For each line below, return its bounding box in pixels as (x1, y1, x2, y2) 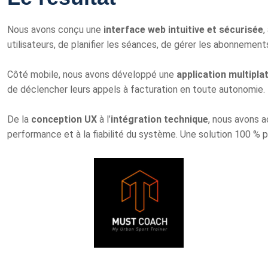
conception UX (31, 114, 97, 125)
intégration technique (111, 114, 208, 125)
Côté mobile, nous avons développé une (7, 69, 176, 80)
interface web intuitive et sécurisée (103, 24, 263, 35)
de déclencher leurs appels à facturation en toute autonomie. (7, 84, 265, 95)
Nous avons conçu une (7, 24, 103, 35)
